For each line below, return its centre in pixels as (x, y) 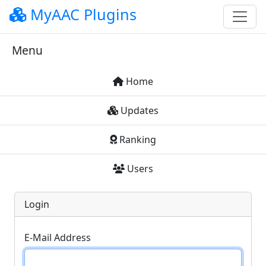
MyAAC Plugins (81, 14)
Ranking (137, 140)
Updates (138, 110)
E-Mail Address (58, 237)
